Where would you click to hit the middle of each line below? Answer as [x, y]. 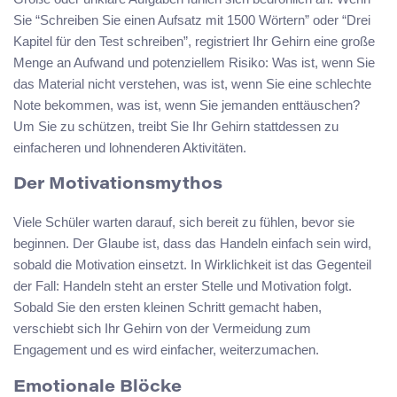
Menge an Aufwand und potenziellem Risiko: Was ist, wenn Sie [194, 62]
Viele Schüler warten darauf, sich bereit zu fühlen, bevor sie [184, 222]
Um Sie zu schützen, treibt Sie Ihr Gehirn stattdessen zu [176, 126]
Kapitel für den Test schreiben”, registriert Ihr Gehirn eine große [194, 41]
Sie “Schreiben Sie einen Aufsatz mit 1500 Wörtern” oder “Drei [192, 19]
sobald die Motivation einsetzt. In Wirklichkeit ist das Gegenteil [192, 265]
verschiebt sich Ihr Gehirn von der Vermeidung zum [162, 329]
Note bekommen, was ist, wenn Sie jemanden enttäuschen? [187, 105]
